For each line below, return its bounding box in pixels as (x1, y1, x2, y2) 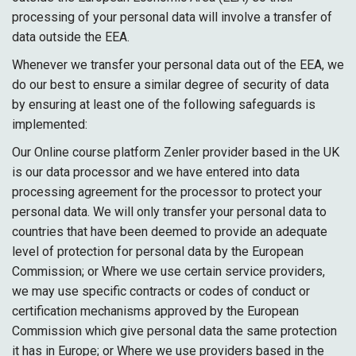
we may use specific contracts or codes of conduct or (12, 284, 310, 299)
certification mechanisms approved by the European (12, 304, 299, 319)
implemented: (12, 117, 87, 132)
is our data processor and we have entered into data (12, 164, 300, 180)
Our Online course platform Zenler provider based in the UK (12, 145, 339, 160)
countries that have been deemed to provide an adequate (12, 224, 327, 239)
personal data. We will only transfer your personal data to (12, 204, 327, 219)
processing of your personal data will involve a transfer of (12, 10, 332, 25)
